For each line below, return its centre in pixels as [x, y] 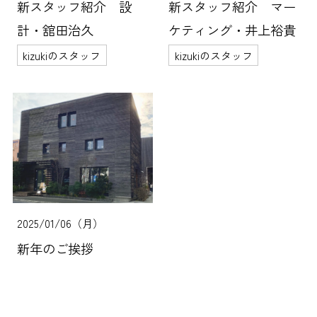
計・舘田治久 [55, 30]
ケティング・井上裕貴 [232, 30]
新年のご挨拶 [55, 248]
